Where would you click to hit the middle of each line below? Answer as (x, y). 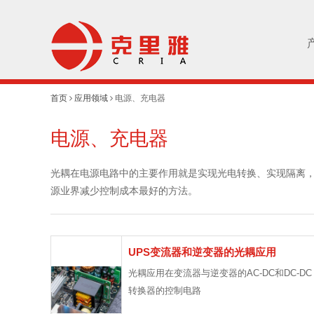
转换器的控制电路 (165, 291)
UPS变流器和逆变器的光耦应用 (203, 252)
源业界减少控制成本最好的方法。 (124, 191)
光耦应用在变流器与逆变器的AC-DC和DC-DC (220, 273)
